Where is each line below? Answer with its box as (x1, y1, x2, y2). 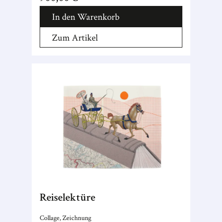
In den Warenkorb (52, 11, 119, 23)
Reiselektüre (40, 190, 95, 205)
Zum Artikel (52, 32, 98, 44)
